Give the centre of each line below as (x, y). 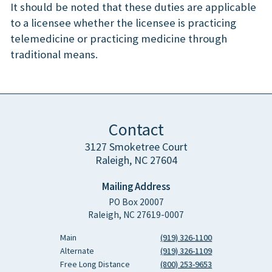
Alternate (77, 250)
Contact (136, 130)
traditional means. (54, 55)
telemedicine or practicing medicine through (119, 39)
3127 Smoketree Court (136, 147)
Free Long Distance (95, 264)
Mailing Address (136, 187)
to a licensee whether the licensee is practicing (123, 23)
